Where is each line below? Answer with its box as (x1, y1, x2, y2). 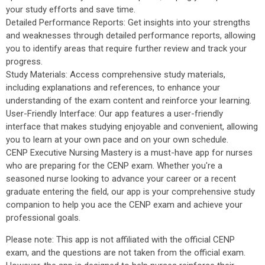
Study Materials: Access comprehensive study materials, (6, 69, 225, 80)
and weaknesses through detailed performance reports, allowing (6, 30, 256, 41)
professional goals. (6, 212, 80, 223)
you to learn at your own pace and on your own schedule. (6, 134, 228, 145)
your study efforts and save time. (6, 4, 135, 15)
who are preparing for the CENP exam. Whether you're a (6, 160, 222, 171)
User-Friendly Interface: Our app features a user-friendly (6, 108, 223, 119)
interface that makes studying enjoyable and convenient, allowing (6, 121, 258, 132)
